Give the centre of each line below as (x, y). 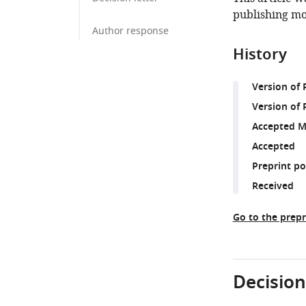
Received (273, 187)
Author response (130, 31)
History (260, 56)
